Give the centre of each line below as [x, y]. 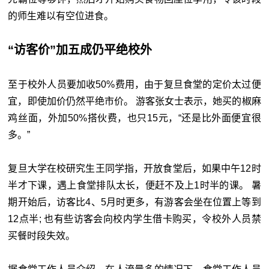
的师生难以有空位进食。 [61, 16]
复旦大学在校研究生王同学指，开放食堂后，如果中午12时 [134, 168]
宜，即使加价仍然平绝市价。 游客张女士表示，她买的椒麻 [134, 101]
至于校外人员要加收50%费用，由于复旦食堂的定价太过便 [134, 84]
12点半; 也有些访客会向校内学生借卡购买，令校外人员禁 [134, 219]
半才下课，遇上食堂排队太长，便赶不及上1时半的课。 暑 [134, 185]
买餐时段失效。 [42, 235]
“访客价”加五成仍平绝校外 [80, 50]
